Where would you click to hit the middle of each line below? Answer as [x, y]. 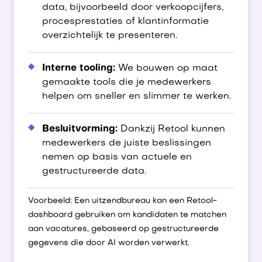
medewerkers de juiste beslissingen [127, 143]
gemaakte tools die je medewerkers [127, 82]
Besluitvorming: [80, 129]
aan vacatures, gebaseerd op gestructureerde [123, 229]
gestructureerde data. [94, 171]
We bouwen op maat [166, 68]
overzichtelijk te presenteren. [110, 36]
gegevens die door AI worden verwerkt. [109, 243]
